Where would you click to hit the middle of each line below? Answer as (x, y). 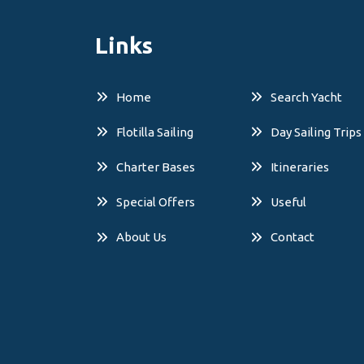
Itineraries (300, 167)
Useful (288, 202)
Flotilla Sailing (155, 132)
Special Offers (156, 202)
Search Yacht (306, 97)
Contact (292, 237)
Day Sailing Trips (316, 132)
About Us (141, 237)
